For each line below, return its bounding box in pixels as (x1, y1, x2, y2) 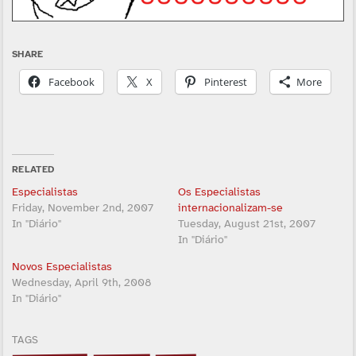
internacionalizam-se (178, 202, 283, 215)
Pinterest (203, 75, 247, 90)
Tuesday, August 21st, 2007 (178, 218, 315, 230)
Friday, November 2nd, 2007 (11, 202, 153, 215)
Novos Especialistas (11, 261, 112, 273)
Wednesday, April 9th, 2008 (11, 277, 152, 289)
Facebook (48, 75, 95, 90)
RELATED (11, 164, 55, 175)
